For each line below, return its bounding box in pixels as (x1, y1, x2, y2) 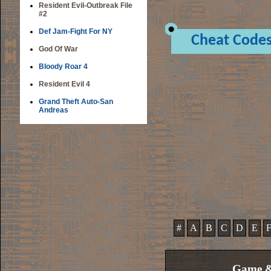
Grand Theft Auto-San (39, 97, 113, 106)
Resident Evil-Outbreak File (39, 1, 132, 10)
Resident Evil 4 (39, 80, 90, 88)
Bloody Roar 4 (39, 62, 88, 71)
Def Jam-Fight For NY (39, 27, 113, 36)
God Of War (39, 45, 78, 53)
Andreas (39, 106, 68, 114)
